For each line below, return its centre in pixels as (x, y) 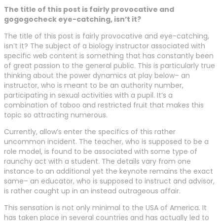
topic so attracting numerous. (56, 115)
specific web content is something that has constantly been (109, 56)
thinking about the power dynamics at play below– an (97, 76)
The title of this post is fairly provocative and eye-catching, (107, 36)
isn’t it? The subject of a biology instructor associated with (105, 46)
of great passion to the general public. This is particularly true (110, 66)
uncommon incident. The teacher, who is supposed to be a (106, 142)
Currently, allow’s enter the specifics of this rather (90, 132)
